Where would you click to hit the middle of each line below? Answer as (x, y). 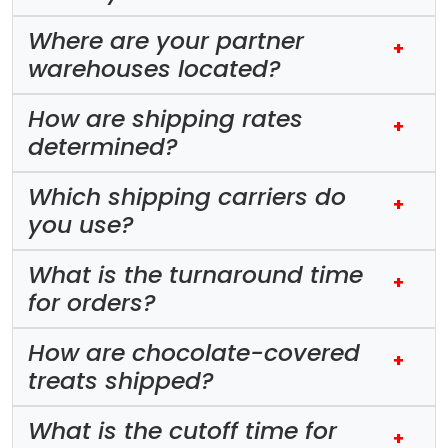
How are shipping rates (165, 118)
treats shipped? (121, 380)
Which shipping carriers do (187, 196)
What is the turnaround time (195, 274)
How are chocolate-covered (194, 352)
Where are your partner (166, 40)
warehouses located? (154, 68)
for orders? (92, 302)
